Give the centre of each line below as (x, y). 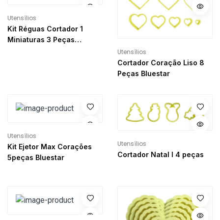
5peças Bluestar (36, 158)
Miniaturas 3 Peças (41, 40)
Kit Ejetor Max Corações (50, 147)
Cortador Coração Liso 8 (161, 63)
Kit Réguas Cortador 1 (45, 29)
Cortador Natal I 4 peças (161, 154)
